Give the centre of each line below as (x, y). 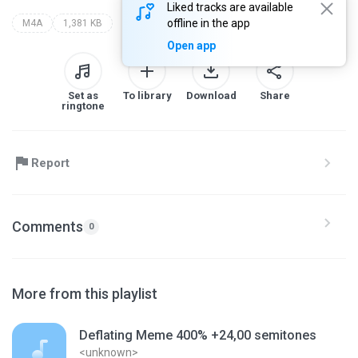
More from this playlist (85, 294)
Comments (48, 226)
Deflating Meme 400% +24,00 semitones (198, 335)
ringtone (83, 106)
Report (50, 163)
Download (211, 95)
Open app (191, 46)
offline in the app (209, 23)
